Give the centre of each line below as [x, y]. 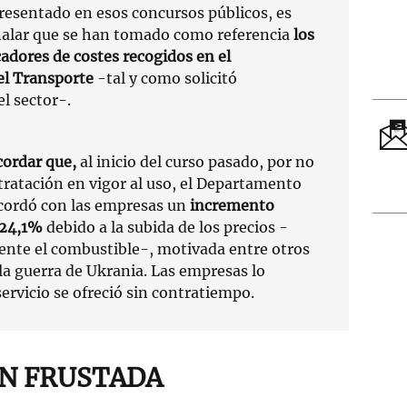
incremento [230, 205]
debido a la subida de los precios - [165, 227]
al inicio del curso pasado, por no [195, 161]
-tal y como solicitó [165, 78]
